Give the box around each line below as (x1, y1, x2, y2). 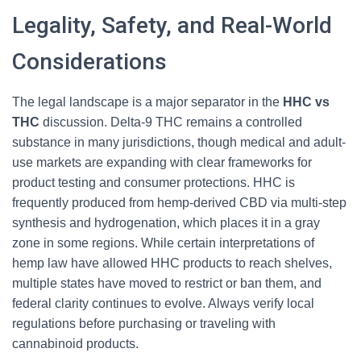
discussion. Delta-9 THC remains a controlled (39, 115, 302, 129)
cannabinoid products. (12, 337, 139, 351)
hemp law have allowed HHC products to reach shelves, (12, 256, 332, 270)
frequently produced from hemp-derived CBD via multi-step (12, 196, 346, 210)
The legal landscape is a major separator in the (12, 95, 283, 109)
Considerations (12, 48, 167, 75)
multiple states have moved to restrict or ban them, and (12, 276, 322, 290)
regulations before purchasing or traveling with (12, 317, 276, 330)
